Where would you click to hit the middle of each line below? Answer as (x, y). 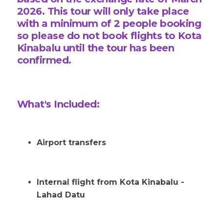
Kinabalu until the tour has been (96, 48)
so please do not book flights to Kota (109, 36)
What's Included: (58, 104)
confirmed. (45, 60)
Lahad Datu (61, 195)
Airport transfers (71, 143)
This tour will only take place (118, 11)
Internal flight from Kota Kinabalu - (110, 182)
